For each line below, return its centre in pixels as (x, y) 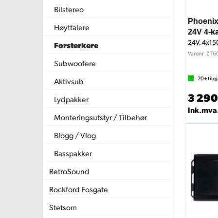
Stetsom (63, 207)
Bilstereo (69, 9)
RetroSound (69, 171)
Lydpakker (71, 99)
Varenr (196, 53)
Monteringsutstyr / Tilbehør (100, 117)
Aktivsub (69, 81)
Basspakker (73, 153)
